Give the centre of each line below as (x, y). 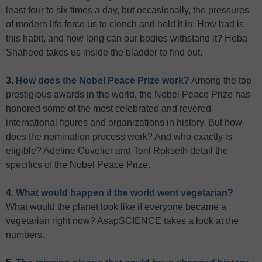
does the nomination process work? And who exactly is (119, 137)
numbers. (25, 235)
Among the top (220, 81)
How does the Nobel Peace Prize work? (103, 81)
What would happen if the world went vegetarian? (125, 193)
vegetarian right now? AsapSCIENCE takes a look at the (122, 221)
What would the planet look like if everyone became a (116, 207)
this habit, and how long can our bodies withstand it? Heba (127, 39)
